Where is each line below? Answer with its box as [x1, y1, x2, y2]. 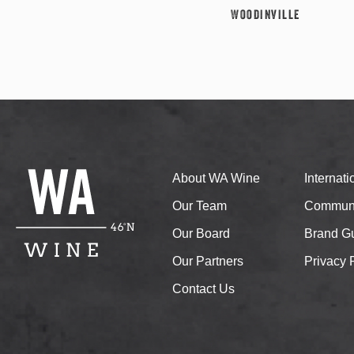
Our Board [172, 226, 230, 240]
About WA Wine [172, 171, 260, 185]
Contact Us [172, 281, 235, 296]
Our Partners [172, 254, 243, 268]
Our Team [172, 198, 227, 213]
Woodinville [231, 6, 300, 22]
